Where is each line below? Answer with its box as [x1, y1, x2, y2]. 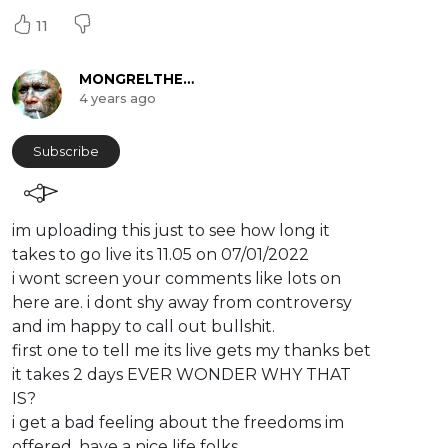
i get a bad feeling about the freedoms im [12, 413, 344, 433]
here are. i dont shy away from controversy [12, 293, 352, 313]
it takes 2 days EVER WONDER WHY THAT [12, 365, 351, 385]
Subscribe [33, 144, 99, 160]
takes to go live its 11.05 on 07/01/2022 [12, 245, 309, 265]
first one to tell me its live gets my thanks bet [12, 341, 371, 361]
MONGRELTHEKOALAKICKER [182, 71, 194, 88]
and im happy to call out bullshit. [12, 317, 275, 337]
